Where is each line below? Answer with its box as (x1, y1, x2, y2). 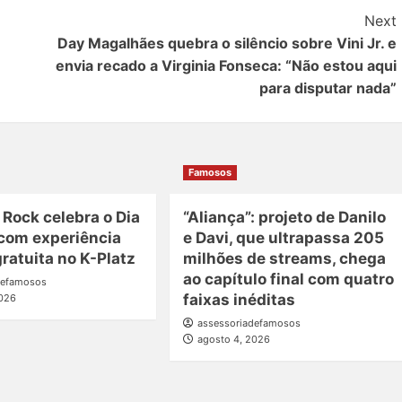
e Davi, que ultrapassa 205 (182, 228, 384, 247)
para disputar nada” (258, 78, 397, 97)
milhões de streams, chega (182, 249, 386, 267)
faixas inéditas (182, 290, 295, 309)
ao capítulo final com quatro (182, 269, 394, 288)
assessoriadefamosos (197, 316, 301, 329)
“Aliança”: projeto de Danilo (182, 207, 386, 226)
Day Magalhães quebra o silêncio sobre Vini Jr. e (57, 33, 397, 52)
